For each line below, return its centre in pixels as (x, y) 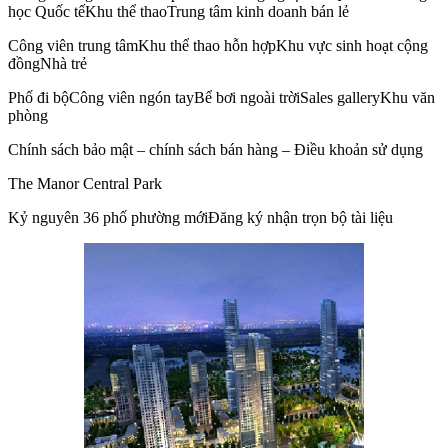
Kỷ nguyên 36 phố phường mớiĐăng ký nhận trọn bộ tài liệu (200, 217)
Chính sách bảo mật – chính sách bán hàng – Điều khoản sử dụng (215, 149)
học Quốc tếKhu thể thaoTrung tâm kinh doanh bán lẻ (178, 11)
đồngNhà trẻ (47, 63)
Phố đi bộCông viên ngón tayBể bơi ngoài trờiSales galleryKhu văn (221, 97)
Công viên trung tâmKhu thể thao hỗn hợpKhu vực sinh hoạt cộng (218, 45)
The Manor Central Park (85, 183)
